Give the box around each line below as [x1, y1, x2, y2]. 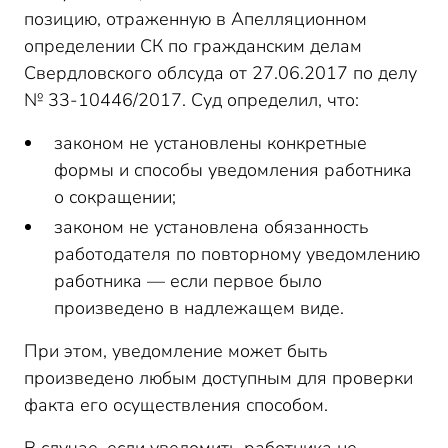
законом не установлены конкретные [54, 131, 367, 155]
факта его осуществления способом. [24, 393, 328, 417]
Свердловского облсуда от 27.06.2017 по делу [24, 61, 417, 85]
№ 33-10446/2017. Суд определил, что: [24, 88, 359, 112]
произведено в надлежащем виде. [54, 296, 344, 320]
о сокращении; [54, 185, 176, 209]
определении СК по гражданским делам [24, 34, 362, 58]
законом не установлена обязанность [54, 215, 369, 239]
